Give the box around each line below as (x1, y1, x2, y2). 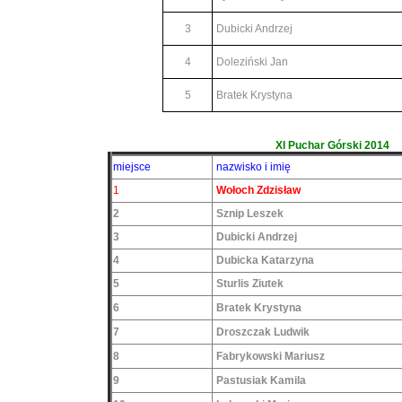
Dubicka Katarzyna (214, 254, 314, 267)
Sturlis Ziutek (214, 277, 284, 290)
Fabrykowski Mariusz (214, 350, 325, 363)
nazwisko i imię (214, 161, 291, 173)
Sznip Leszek (214, 207, 284, 220)
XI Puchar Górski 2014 (275, 139, 389, 152)
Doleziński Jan (216, 56, 288, 68)
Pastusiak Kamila (214, 374, 306, 387)
